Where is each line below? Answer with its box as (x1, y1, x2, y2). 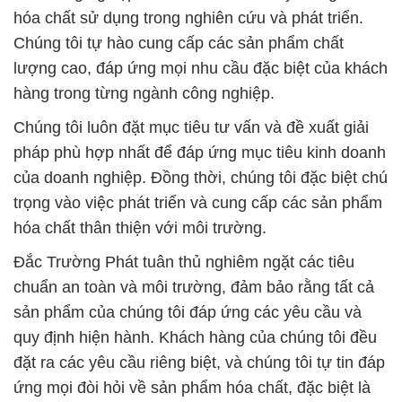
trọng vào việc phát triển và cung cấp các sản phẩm (13, 194, 382, 213)
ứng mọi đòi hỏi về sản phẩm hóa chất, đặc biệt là (13, 379, 371, 398)
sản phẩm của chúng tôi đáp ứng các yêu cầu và (13, 303, 362, 322)
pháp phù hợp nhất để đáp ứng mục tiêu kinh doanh (13, 144, 386, 162)
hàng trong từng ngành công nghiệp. (13, 84, 275, 103)
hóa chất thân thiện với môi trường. (13, 219, 267, 238)
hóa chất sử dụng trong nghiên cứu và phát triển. (13, 9, 363, 28)
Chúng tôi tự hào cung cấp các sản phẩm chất (13, 34, 344, 53)
